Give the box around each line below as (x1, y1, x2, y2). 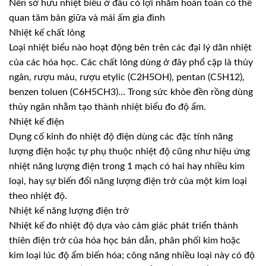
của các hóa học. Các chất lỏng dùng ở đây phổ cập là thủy (9, 57, 253, 67)
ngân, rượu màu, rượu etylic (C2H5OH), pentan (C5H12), (9, 72, 245, 82)
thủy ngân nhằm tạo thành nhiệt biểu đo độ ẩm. (9, 102, 206, 112)
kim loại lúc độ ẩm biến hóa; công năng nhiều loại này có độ (9, 250, 255, 260)
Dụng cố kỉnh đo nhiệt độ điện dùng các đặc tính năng (9, 131, 233, 141)
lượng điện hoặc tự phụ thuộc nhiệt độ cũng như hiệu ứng (9, 146, 250, 156)
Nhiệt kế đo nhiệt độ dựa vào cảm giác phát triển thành (9, 220, 238, 230)
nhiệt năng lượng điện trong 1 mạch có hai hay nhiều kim (9, 161, 245, 171)
